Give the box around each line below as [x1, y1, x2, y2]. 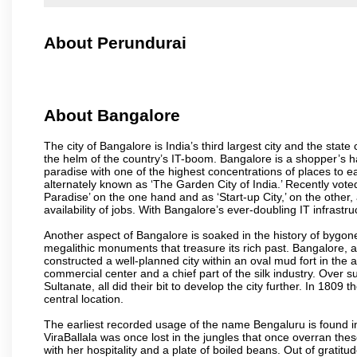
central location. [44, 292, 124, 305]
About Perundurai [44, 33, 186, 53]
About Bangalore [44, 106, 180, 125]
